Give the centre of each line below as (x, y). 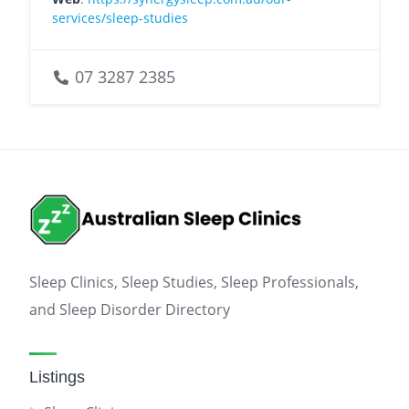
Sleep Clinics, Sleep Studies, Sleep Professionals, (194, 282)
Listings (57, 377)
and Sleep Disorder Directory (130, 309)
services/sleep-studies (120, 17)
